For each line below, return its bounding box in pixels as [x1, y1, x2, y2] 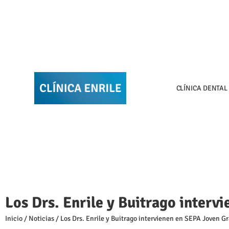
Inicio [5, 214, 22, 223]
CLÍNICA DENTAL [176, 83, 228, 93]
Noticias [29, 214, 54, 223]
